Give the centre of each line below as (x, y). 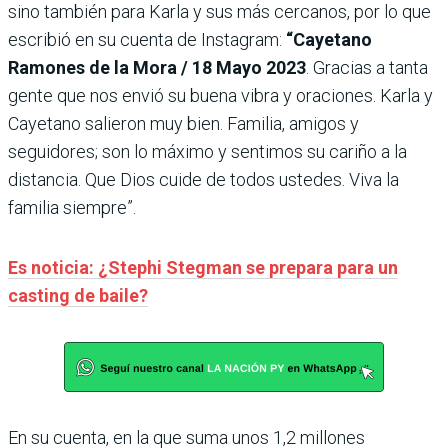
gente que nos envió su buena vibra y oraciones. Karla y (220, 96)
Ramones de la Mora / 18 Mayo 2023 (157, 68)
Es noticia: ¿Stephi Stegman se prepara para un (203, 268)
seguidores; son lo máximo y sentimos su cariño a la (207, 152)
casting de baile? (78, 296)
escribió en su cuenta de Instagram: (147, 40)
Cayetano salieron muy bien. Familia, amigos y (183, 124)
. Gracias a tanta (367, 68)
